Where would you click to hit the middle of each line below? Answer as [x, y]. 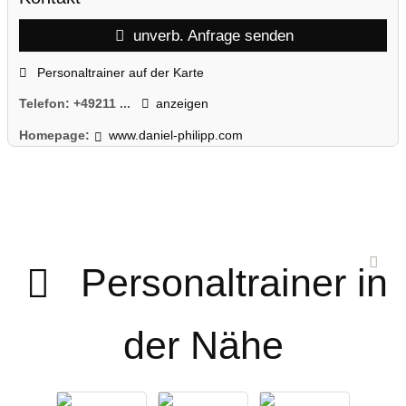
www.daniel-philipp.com [175, 135]
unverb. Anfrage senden [212, 36]
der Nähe [203, 345]
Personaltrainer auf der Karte [118, 72]
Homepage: [54, 135]
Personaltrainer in [234, 282]
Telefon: [46, 104]
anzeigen [182, 104]
